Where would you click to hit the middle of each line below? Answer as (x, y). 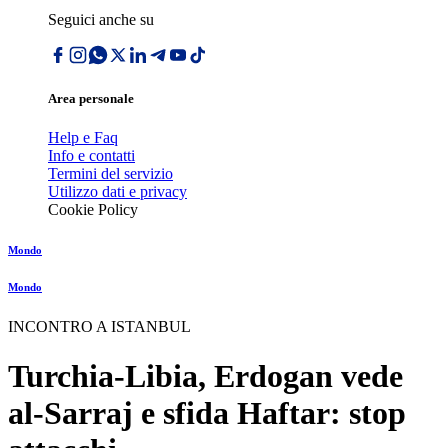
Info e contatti (91, 156)
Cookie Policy (93, 210)
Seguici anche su (101, 19)
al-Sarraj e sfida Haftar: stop (207, 412)
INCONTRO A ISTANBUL (99, 327)
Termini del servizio (110, 174)
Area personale (91, 99)
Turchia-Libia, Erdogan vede (205, 375)
